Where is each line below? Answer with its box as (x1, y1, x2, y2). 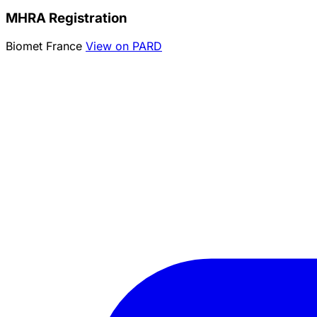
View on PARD (86, 39, 162, 54)
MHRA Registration (6, 9, 127, 26)
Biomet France (6, 39, 86, 54)
